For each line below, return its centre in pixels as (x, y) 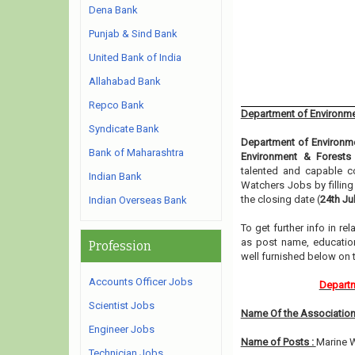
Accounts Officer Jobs (141, 282)
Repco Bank (116, 105)
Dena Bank (113, 10)
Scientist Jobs (122, 305)
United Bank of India (135, 57)
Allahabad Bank (125, 81)
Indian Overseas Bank (138, 200)
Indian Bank (115, 176)
